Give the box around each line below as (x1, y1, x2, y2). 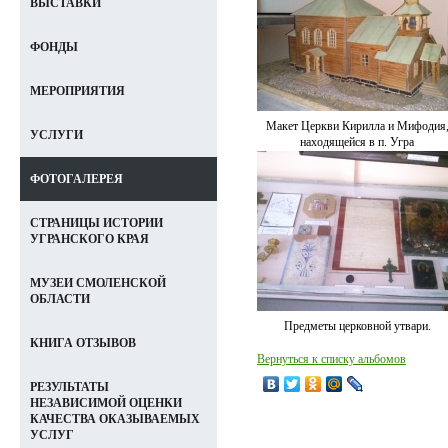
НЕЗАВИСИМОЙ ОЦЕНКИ (30, 396, 182, 410)
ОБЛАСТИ (30, 292, 90, 306)
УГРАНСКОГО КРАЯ (30, 232, 149, 246)
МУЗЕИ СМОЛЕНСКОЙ (30, 276, 166, 290)
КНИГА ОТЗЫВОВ (30, 336, 136, 350)
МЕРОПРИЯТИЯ (30, 84, 125, 98)
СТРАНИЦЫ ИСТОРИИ (30, 216, 163, 230)
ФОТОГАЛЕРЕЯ (30, 172, 123, 186)
